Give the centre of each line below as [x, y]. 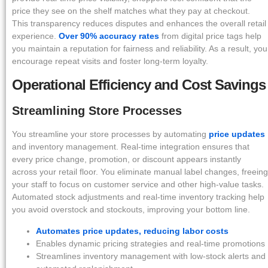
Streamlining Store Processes [97, 111]
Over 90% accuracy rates [109, 36]
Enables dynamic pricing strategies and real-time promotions [150, 243]
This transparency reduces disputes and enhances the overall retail [139, 23]
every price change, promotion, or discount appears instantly [127, 159]
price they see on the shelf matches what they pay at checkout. [131, 10]
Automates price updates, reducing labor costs [132, 231]
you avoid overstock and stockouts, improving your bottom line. [131, 210]
